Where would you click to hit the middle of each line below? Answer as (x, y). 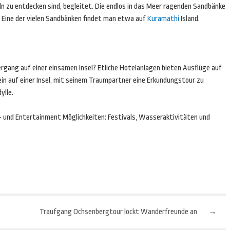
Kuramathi (163, 19)
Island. (189, 19)
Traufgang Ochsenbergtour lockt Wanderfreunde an (119, 212)
